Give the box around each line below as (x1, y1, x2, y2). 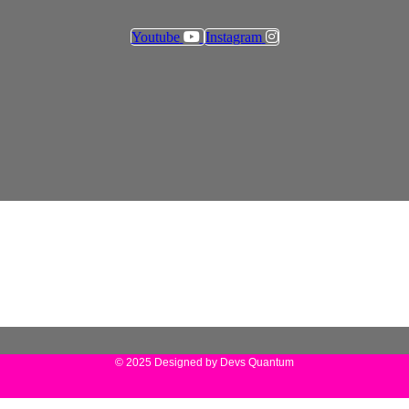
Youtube (131, 29, 180, 46)
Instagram (204, 29, 262, 46)
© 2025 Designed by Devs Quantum (115, 356, 294, 370)
